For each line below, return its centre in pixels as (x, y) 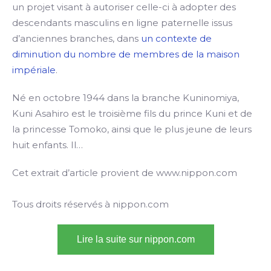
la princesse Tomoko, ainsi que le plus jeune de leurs (132, 129)
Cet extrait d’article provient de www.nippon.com (125, 173)
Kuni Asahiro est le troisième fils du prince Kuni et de (132, 113)
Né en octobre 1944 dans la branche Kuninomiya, (126, 98)
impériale (34, 70)
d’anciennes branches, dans (77, 38)
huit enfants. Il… (47, 145)
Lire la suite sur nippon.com (135, 239)
